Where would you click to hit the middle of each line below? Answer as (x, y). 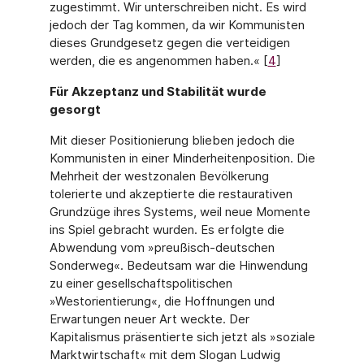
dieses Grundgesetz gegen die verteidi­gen (169, 43)
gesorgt (75, 109)
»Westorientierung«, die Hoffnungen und (162, 301)
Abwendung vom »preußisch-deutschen (162, 247)
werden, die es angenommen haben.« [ (158, 61)
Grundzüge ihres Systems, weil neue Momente (180, 212)
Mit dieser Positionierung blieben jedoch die (172, 140)
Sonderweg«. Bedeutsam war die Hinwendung (178, 265)
